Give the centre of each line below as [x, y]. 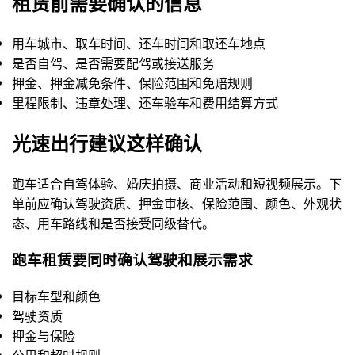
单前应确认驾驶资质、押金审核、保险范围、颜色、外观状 [177, 204]
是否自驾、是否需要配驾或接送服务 [113, 63]
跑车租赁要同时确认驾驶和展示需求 [132, 260]
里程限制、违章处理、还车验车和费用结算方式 [145, 102]
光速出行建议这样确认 [107, 143]
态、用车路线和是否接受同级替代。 [113, 223]
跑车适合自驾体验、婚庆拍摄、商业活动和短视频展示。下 [177, 184]
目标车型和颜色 [56, 296]
